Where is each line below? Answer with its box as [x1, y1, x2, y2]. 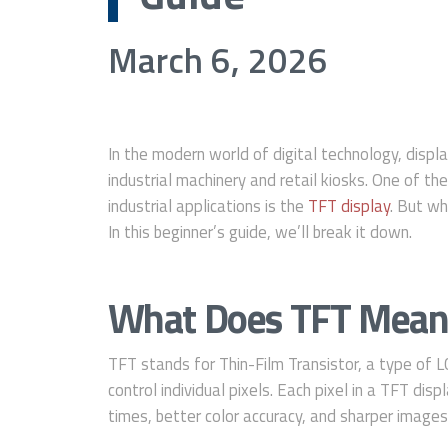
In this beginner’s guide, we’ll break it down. [107, 218, 412, 245]
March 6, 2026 [107, 32, 328, 87]
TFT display [307, 192, 390, 219]
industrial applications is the [107, 192, 308, 219]
